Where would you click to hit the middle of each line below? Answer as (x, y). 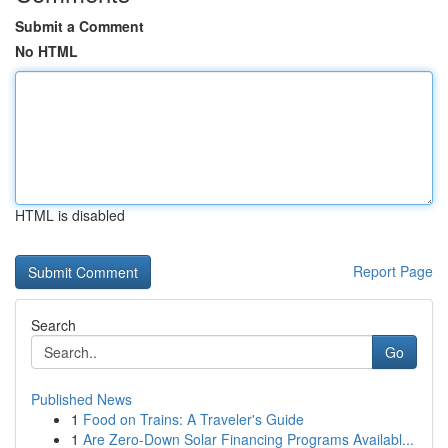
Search (53, 325)
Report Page (393, 271)
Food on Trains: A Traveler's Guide (193, 419)
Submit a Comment (79, 26)
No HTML (46, 51)
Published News (81, 399)
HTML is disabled (70, 215)
